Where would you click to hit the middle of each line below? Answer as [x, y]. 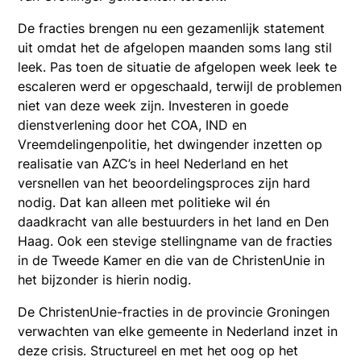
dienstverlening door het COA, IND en [133, 124]
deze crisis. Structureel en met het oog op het [158, 350]
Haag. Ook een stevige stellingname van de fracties [175, 241]
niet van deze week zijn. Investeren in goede [154, 105]
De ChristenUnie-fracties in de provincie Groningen [174, 311]
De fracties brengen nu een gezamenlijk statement [172, 28]
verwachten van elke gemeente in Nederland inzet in [178, 331]
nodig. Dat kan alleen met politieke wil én [144, 202]
